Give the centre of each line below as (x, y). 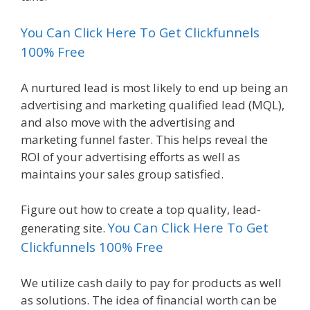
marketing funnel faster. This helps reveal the (144, 139)
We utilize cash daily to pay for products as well (151, 283)
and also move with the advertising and (128, 122)
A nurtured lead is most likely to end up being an (154, 88)
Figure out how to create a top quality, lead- (141, 209)
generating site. (64, 228)
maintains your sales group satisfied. (122, 174)
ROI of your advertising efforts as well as (130, 157)
